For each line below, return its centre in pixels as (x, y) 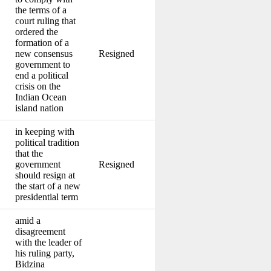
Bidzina (30, 264)
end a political (42, 75)
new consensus (44, 53)
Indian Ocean (41, 97)
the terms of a (41, 10)
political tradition (47, 142)
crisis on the (38, 86)
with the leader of (48, 242)
